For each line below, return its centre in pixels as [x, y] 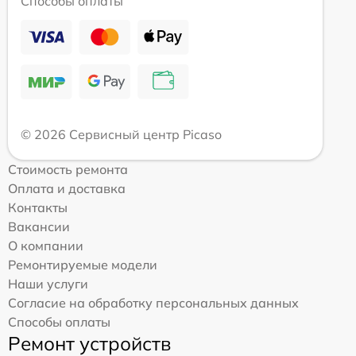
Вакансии [39, 226]
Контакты [38, 207]
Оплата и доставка [67, 188]
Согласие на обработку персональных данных [153, 303]
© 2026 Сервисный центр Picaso [121, 134]
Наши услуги [48, 284]
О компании [46, 246]
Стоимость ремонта [68, 169]
